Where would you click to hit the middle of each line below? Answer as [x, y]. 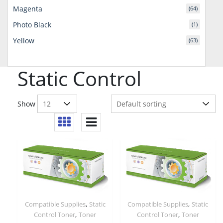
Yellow [24, 40]
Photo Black [32, 24]
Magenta [28, 8]
